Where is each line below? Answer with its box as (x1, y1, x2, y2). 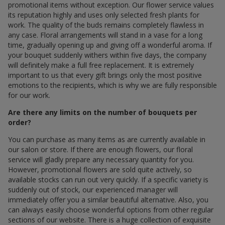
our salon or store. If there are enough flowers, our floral (8, 144, 193, 154)
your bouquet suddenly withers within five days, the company (8, 50, 206, 60)
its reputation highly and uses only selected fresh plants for (8, 10, 199, 20)
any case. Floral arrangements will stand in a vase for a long (8, 30, 202, 40)
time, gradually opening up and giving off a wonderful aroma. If (8, 40, 212, 50)
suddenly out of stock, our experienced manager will (8, 184, 178, 194)
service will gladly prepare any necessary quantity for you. (8, 154, 194, 164)
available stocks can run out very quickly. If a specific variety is (8, 174, 208, 184)
